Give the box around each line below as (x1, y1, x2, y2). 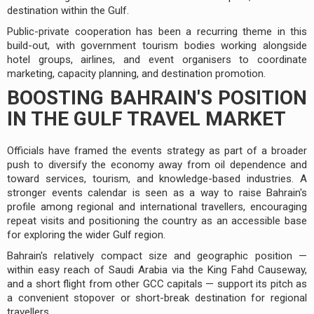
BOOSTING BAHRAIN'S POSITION (7, 86, 307, 109)
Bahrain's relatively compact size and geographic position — (7, 249, 307, 262)
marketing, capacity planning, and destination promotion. (7, 67, 266, 80)
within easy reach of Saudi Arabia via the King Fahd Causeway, (7, 263, 307, 276)
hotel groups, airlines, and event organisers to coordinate (7, 53, 307, 66)
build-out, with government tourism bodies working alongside (7, 39, 307, 52)
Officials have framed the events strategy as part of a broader (7, 144, 307, 157)
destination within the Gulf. (7, 4, 129, 17)
